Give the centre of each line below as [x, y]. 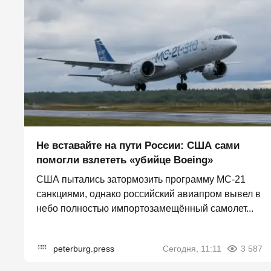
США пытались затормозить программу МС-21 [141, 179]
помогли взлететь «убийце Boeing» [125, 160]
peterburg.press [84, 248]
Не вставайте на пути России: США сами [138, 145]
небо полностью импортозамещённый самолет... [145, 208]
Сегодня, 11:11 [192, 248]
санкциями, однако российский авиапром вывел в [149, 194]
